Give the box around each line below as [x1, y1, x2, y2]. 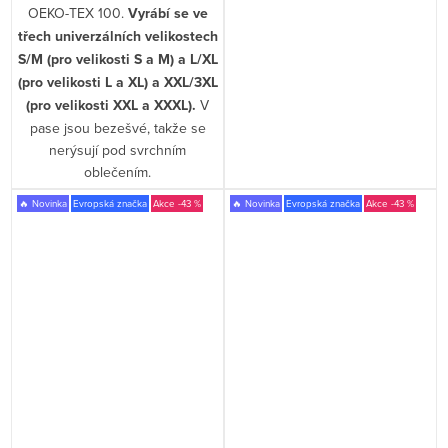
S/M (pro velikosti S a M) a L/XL [17, 48, 218, 70]
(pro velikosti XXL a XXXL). [26, 94, 197, 116]
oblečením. [84, 161, 152, 182]
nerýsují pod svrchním [49, 139, 187, 160]
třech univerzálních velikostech [17, 25, 218, 47]
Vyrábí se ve [127, 2, 208, 24]
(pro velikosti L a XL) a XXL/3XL [17, 71, 218, 93]
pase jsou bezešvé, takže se [29, 117, 206, 138]
